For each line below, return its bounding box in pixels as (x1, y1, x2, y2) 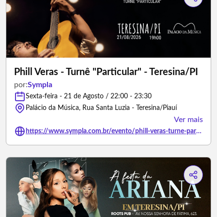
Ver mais (174, 116, 203, 124)
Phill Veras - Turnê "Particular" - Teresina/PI (14, 67, 198, 77)
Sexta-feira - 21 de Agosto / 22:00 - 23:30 (26, 93, 152, 100)
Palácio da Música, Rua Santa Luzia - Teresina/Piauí (26, 105, 177, 111)
